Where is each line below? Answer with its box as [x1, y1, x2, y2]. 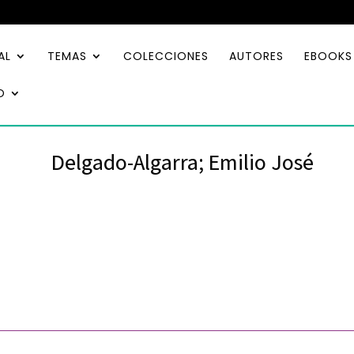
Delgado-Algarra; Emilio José [51, 146, 314, 176]
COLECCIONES [123, 48, 209, 64]
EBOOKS [304, 48, 352, 64]
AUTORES [229, 48, 284, 64]
